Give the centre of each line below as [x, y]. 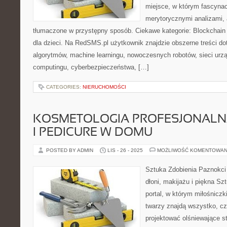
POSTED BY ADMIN [70, 150]
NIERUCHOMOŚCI [104, 87]
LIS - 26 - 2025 [125, 150]
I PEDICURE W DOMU [93, 133]
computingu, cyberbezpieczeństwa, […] [91, 67]
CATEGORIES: [64, 87]
